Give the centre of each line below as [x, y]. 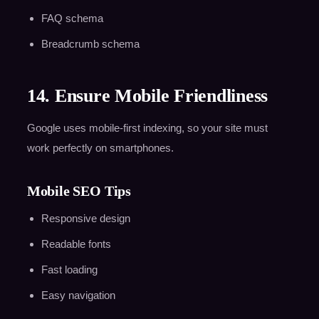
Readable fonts [76, 244]
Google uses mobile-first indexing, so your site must [147, 128]
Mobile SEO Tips [79, 191]
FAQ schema [72, 19]
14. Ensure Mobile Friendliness [147, 96]
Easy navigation [78, 296]
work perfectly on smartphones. [100, 148]
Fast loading [69, 270]
